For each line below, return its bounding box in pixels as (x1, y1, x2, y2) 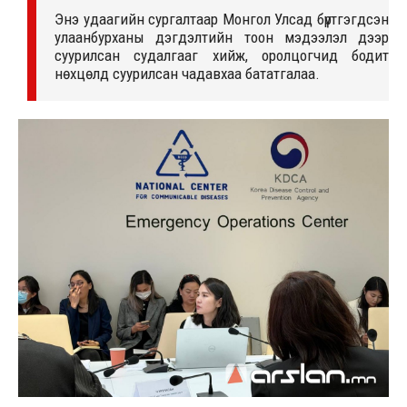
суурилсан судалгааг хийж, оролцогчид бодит (55, 45, 389, 65)
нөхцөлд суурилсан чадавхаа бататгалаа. (55, 64, 320, 83)
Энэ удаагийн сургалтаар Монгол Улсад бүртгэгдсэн (55, 9, 389, 28)
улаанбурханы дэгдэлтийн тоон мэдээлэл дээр (55, 27, 389, 46)
